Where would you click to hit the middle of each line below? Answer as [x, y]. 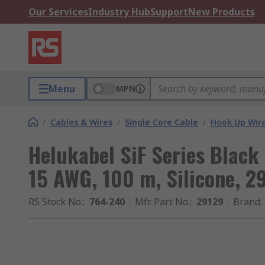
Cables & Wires [81, 122]
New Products [222, 12]
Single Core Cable [161, 122]
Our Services [58, 12]
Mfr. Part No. [162, 202]
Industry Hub [119, 12]
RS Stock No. [56, 202]
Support [169, 12]
